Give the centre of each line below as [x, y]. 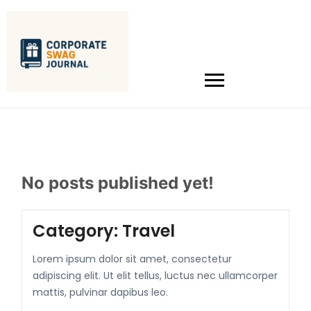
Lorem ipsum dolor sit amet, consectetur [133, 259]
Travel [149, 230]
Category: [78, 230]
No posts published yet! [118, 183]
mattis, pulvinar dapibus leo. [101, 292]
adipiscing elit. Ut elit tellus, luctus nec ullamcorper [155, 275]
